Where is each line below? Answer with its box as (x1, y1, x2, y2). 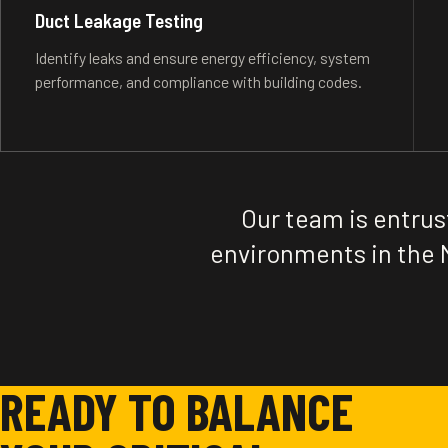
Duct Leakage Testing (34, 9, 203, 33)
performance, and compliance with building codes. (34, 71, 362, 91)
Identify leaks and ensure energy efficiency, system (34, 47, 370, 67)
